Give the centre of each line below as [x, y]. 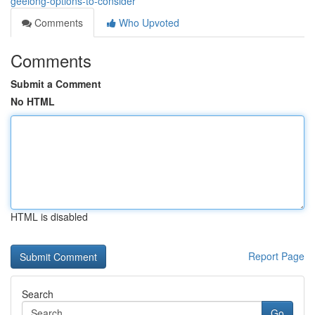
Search [38, 294]
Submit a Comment [56, 84]
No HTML [33, 101]
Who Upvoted [148, 22]
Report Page [276, 256]
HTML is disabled [49, 217]
